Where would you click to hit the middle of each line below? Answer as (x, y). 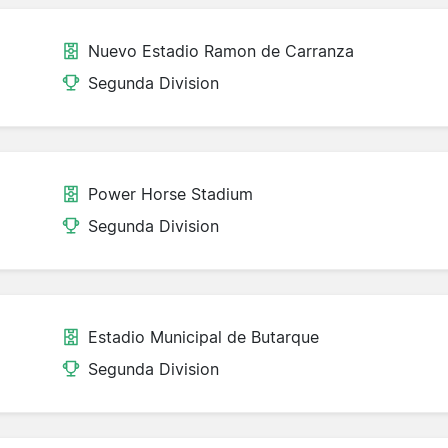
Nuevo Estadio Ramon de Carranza (221, 51)
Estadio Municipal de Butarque (204, 337)
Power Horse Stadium (171, 194)
